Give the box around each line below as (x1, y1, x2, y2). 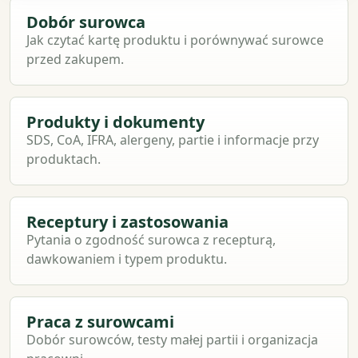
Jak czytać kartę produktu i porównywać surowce (26, 31, 324, 49)
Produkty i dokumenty (26, 111, 205, 133)
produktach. (26, 150, 101, 168)
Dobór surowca (26, 11, 145, 33)
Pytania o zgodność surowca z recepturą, (26, 231, 276, 249)
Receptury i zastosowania (26, 211, 229, 233)
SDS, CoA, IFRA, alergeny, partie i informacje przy (26, 131, 319, 149)
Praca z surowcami (26, 311, 174, 332)
